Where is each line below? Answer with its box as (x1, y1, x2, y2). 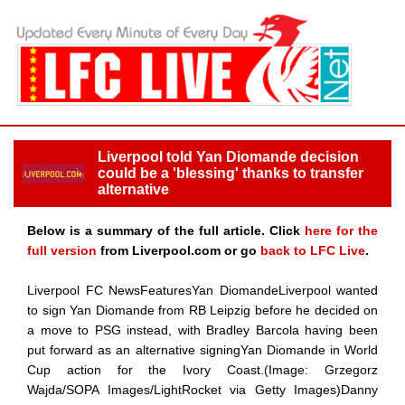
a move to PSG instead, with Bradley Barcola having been (27, 322, 378, 337)
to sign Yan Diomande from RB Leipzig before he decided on (27, 302, 378, 317)
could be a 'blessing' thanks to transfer (98, 165, 363, 181)
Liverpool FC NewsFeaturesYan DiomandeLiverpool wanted (27, 282, 378, 297)
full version (27, 242, 97, 258)
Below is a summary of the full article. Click (27, 222, 305, 238)
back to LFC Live (260, 242, 365, 258)
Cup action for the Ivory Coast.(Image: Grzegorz (27, 362, 378, 377)
